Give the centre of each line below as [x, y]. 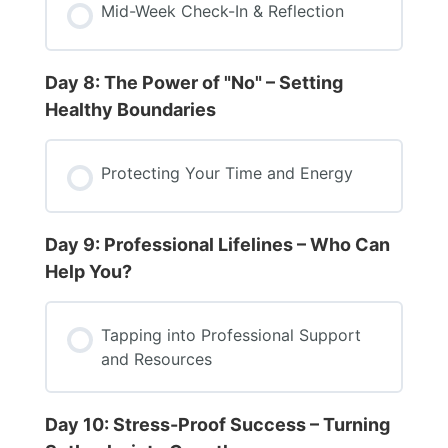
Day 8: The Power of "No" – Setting [193, 82]
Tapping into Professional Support [230, 334]
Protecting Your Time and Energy [226, 172]
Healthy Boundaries [130, 109]
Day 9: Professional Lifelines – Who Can [217, 244]
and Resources [156, 358]
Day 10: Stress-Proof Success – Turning [217, 424]
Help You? [88, 271]
